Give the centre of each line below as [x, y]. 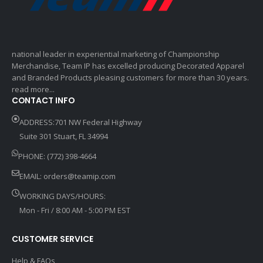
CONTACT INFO [43, 101]
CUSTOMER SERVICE [53, 239]
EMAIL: [31, 176]
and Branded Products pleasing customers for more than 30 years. [130, 78]
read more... [33, 90]
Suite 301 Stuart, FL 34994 [64, 136]
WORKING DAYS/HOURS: [63, 196]
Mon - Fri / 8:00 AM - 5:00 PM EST [75, 210]
